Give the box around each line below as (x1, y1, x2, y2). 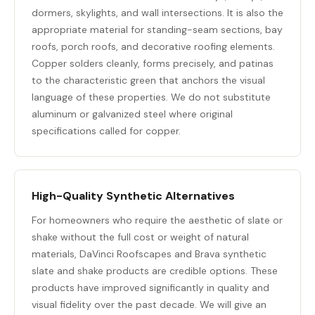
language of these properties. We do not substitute (32, 91, 271, 103)
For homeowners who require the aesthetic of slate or (32, 214, 283, 226)
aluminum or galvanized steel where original (32, 108, 233, 120)
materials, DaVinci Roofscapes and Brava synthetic (32, 247, 266, 260)
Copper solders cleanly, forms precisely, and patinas (32, 57, 274, 70)
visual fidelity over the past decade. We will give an (32, 298, 266, 311)
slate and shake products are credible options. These (32, 264, 278, 277)
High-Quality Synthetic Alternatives (32, 188, 235, 203)
